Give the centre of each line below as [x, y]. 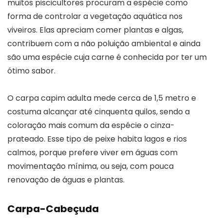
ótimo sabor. [31, 71]
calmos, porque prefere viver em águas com [92, 152]
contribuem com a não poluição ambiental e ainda [104, 43]
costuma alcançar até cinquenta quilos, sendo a [99, 111]
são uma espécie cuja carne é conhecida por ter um [107, 57]
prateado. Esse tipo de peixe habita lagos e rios [97, 139]
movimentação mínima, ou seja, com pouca [91, 166]
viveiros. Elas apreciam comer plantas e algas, [95, 30]
